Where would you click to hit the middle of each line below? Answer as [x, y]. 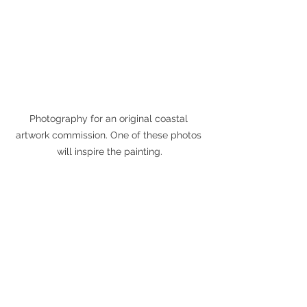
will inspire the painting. [110, 152]
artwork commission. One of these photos [110, 135]
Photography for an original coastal [110, 119]
